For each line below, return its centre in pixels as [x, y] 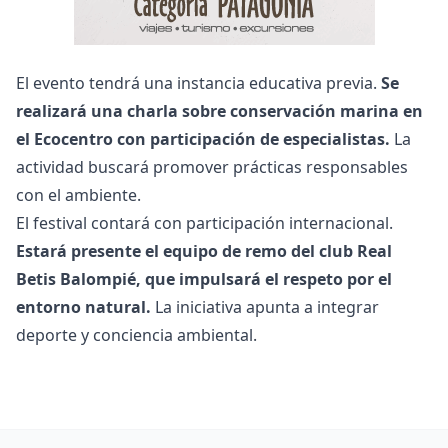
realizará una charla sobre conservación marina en [219, 110]
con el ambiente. [78, 194]
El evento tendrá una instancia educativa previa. [198, 82]
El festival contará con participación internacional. [204, 222]
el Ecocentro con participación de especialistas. [203, 138]
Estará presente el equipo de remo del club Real [204, 250]
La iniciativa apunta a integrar [265, 306]
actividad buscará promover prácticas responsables [212, 166]
